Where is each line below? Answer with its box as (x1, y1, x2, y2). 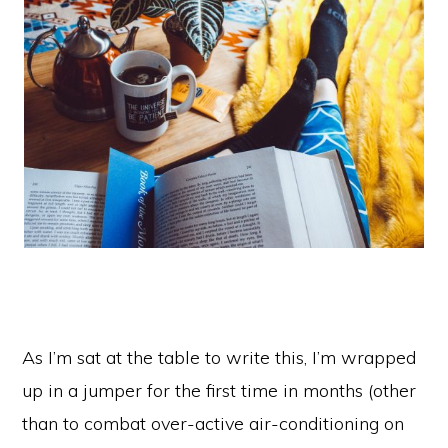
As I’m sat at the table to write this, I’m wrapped (22, 346, 417, 370)
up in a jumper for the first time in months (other (22, 379, 417, 403)
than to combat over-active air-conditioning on (22, 412, 405, 436)
